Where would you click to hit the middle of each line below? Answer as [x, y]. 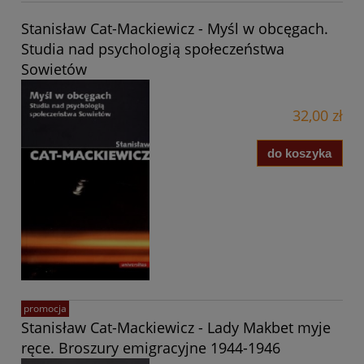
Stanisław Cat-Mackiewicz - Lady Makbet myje [176, 327]
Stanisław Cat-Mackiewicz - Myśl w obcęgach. [175, 29]
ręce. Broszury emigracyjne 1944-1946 [151, 347]
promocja [45, 308]
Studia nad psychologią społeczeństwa [153, 49]
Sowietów [54, 69]
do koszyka [300, 153]
